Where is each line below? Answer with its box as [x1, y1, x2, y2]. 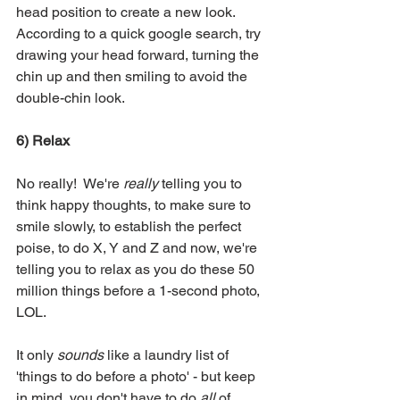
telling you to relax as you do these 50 [16, 260, 258, 278]
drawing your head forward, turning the [16, 46, 262, 63]
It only [16, 346, 57, 363]
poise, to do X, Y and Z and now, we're [16, 238, 261, 256]
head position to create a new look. [16, 3, 242, 21]
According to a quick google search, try [16, 24, 264, 42]
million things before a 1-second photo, [16, 281, 263, 299]
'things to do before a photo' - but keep [16, 367, 259, 385]
